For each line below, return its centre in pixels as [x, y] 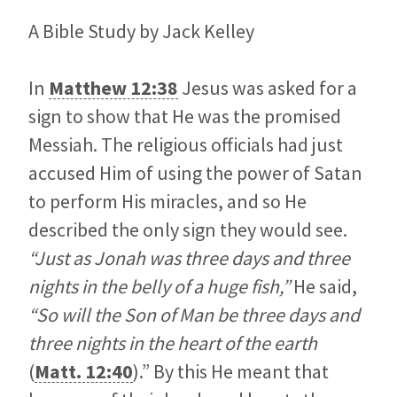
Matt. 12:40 [84, 372]
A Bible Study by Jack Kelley [141, 31]
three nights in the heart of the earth [173, 343]
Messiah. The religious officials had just [186, 145]
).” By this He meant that [231, 372]
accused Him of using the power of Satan [195, 173]
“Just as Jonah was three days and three [189, 258]
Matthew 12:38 [113, 88]
